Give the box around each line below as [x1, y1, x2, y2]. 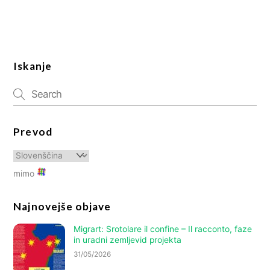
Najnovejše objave [13, 199, 111, 213]
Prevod [13, 125, 52, 139]
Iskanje [13, 60, 52, 73]
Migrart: [74, 224, 107, 234]
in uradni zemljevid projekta [74, 235, 182, 245]
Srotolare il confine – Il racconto [106, 224, 230, 234]
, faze [230, 224, 253, 234]
